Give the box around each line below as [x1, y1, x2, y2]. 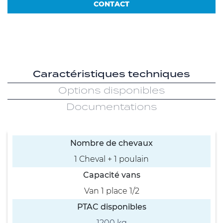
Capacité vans [83, 170, 140, 180]
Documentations [66, 100, 157, 114]
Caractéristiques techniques [33, 67, 190, 82]
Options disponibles [58, 83, 165, 98]
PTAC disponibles [77, 202, 146, 212]
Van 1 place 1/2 [84, 186, 139, 196]
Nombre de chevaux [70, 138, 153, 148]
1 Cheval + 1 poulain [74, 154, 149, 164]
